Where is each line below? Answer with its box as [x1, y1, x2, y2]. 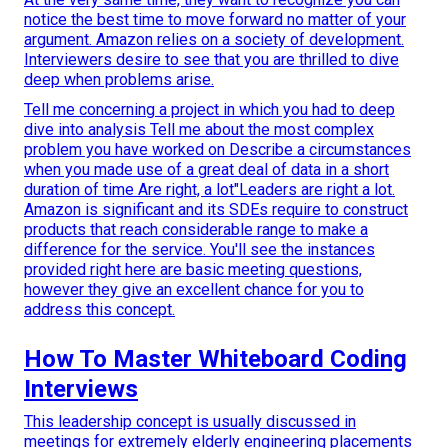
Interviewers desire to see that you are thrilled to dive [24, 50, 399, 70]
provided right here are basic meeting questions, [24, 260, 362, 280]
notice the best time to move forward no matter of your [24, 10, 406, 30]
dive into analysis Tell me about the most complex [24, 120, 374, 140]
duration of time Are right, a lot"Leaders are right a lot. [24, 180, 395, 200]
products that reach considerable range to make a [24, 220, 368, 240]
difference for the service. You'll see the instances [24, 240, 375, 260]
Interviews [24, 375, 138, 404]
